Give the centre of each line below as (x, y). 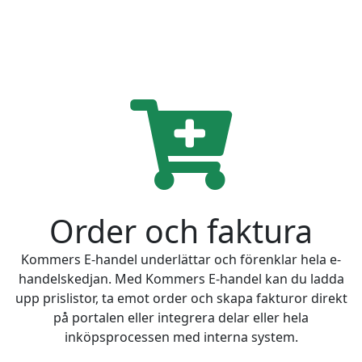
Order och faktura (181, 230)
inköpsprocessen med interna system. (181, 337)
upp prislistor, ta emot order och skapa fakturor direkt (181, 298)
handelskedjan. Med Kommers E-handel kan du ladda (181, 278)
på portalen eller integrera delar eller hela (181, 317)
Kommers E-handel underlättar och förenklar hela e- (181, 259)
